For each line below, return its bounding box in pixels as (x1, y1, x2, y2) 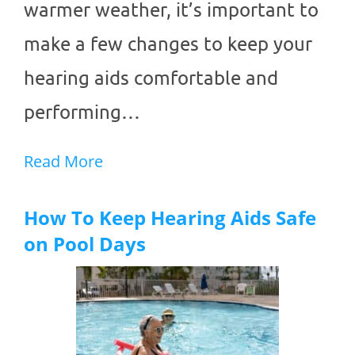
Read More (24, 151, 103, 173)
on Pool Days (24, 231, 146, 258)
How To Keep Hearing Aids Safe (24, 204, 316, 231)
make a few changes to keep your (24, 32, 312, 55)
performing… (24, 100, 140, 124)
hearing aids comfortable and (24, 66, 278, 90)
